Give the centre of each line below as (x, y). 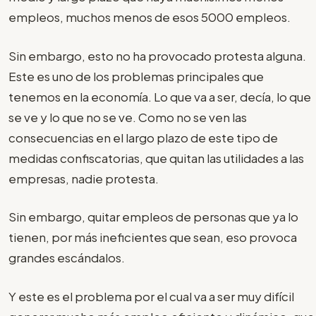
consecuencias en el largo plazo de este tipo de (143, 137)
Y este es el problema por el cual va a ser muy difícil (151, 296)
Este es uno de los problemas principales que (136, 76)
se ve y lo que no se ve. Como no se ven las (128, 117)
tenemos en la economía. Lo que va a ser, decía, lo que (160, 96)
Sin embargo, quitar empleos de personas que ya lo (153, 217)
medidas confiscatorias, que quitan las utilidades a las (156, 158)
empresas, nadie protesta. (86, 178)
